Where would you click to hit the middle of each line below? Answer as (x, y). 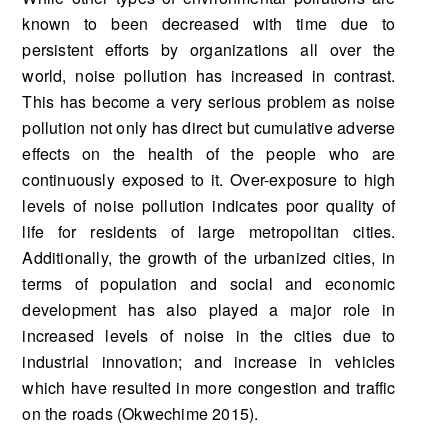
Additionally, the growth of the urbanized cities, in (209, 257)
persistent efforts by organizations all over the (209, 49)
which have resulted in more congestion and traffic (209, 387)
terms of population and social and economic (209, 283)
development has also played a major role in (209, 309)
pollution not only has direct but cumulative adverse (209, 127)
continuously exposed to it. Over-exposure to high (209, 179)
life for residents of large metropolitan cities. (209, 231)
